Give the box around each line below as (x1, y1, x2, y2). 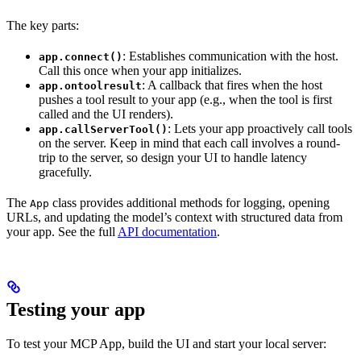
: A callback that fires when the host (142, 78, 322, 93)
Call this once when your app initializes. (39, 64, 242, 78)
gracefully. (39, 165, 92, 180)
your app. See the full (6, 225, 118, 239)
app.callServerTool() (39, 123, 168, 136)
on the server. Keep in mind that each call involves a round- (39, 136, 340, 151)
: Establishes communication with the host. (122, 49, 338, 64)
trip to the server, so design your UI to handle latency (39, 151, 307, 165)
